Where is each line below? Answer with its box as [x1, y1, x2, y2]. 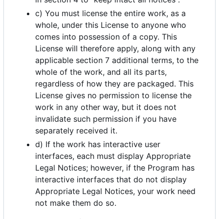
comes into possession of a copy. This [35, 32, 177, 42]
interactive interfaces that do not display [35, 175, 187, 185]
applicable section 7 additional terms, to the [35, 55, 198, 66]
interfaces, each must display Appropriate [35, 151, 191, 161]
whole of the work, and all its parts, [35, 67, 167, 77]
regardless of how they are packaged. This [35, 79, 194, 89]
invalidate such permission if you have [35, 114, 176, 124]
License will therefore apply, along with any [35, 44, 196, 54]
